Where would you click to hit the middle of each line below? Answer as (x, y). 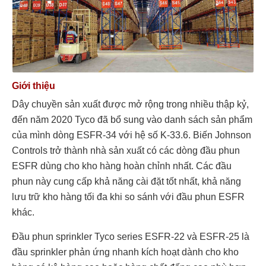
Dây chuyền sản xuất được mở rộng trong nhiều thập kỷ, (130, 104)
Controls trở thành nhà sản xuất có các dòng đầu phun (126, 150)
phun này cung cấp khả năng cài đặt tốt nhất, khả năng (126, 181)
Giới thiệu (34, 85)
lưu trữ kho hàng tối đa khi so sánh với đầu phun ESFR (128, 197)
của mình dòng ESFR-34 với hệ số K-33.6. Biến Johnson (132, 135)
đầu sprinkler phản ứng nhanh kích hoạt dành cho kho (125, 252)
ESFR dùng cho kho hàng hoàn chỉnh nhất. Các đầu (122, 166)
